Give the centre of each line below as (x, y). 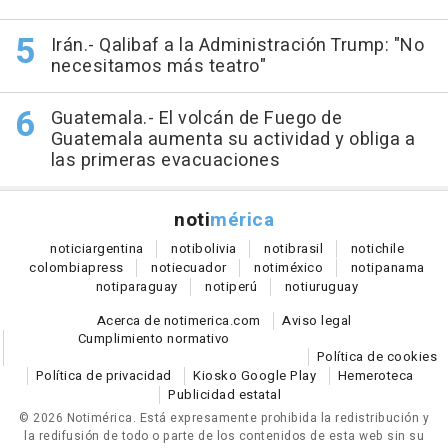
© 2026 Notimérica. (79, 417)
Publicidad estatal (224, 394)
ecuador (201, 267)
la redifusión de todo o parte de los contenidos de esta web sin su (224, 435)
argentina (114, 248)
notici (67, 248)
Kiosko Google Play (254, 375)
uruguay (333, 286)
